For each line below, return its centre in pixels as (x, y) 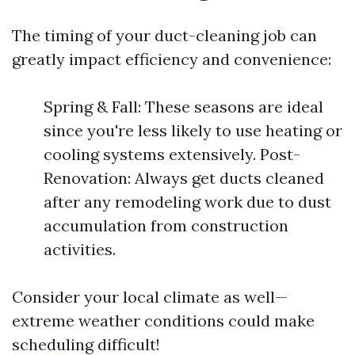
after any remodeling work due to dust (187, 202)
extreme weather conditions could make (163, 321)
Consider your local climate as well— (150, 297)
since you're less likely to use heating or (193, 130)
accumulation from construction (166, 225)
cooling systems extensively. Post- (172, 154)
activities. (80, 249)
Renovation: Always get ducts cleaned (184, 178)
